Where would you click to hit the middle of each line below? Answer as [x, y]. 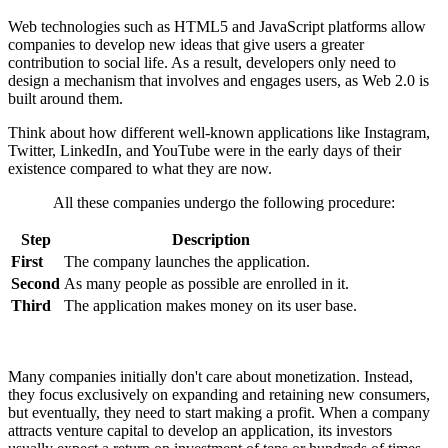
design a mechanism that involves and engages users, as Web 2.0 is [218, 80]
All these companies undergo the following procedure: [224, 202]
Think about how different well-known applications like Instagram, [219, 132]
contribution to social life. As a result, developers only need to [202, 62]
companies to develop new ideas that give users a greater [186, 44]
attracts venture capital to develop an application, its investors [200, 430]
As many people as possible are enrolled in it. [206, 283]
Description [210, 239]
